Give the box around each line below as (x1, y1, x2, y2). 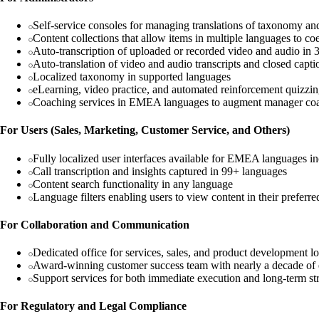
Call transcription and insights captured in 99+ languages (33, 164, 287, 177)
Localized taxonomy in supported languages (33, 70, 231, 83)
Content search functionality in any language (33, 177, 233, 190)
